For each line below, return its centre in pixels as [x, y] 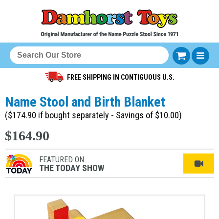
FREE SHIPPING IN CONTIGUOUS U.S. [120, 77]
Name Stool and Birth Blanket [85, 102]
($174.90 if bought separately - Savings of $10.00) [93, 115]
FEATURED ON [62, 160]
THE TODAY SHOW [72, 168]
